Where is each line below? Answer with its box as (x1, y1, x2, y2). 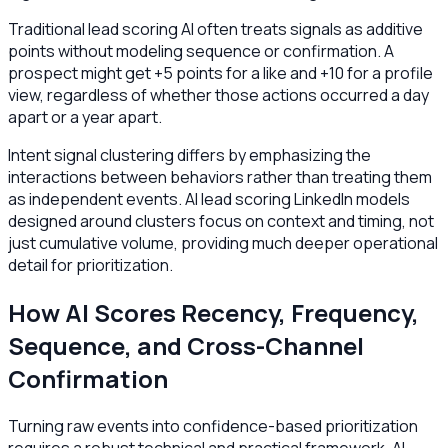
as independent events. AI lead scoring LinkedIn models (8, 188, 410, 211)
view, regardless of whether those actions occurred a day (8, 84, 429, 107)
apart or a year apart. (8, 106, 162, 129)
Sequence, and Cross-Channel (8, 329, 364, 363)
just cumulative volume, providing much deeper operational (8, 232, 438, 255)
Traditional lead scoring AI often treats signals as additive (8, 18, 423, 41)
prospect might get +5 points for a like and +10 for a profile (8, 62, 433, 85)
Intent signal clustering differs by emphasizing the (8, 144, 371, 167)
